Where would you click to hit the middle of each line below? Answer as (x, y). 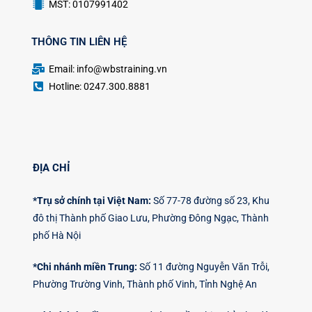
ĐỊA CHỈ (51, 168)
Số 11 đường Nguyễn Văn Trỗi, (203, 267)
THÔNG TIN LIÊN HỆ (79, 42)
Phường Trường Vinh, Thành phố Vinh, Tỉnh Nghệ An (145, 284)
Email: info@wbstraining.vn (108, 69)
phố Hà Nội (57, 236)
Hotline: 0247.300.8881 (100, 87)
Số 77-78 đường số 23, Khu (210, 201)
